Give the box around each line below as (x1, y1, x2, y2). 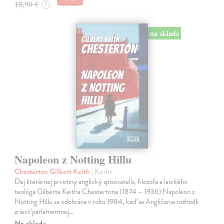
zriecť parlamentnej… (14, 206, 74, 217)
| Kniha (91, 166, 113, 177)
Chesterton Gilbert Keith (14, 166, 92, 177)
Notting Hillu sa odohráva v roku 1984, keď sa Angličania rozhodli (14, 196, 199, 207)
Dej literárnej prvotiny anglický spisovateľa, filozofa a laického (14, 176, 188, 187)
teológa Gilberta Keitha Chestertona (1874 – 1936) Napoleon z (14, 186, 195, 197)
